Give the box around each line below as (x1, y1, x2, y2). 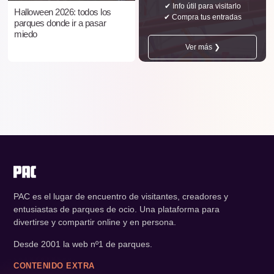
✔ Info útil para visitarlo (164, 2, 241, 11)
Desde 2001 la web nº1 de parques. (13, 239, 152, 250)
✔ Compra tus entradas (163, 13, 242, 22)
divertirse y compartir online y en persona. (13, 217, 176, 228)
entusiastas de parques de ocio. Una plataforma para (13, 204, 220, 215)
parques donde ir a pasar (14, 18, 106, 29)
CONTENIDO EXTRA (13, 261, 95, 271)
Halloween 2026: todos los (14, 7, 111, 18)
